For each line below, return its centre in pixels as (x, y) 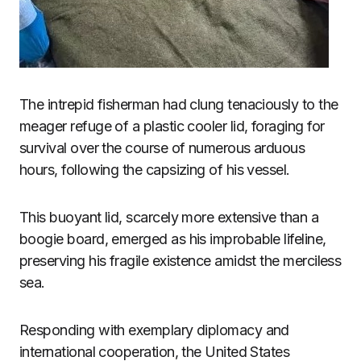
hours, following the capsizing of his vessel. (155, 169)
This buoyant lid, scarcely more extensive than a (169, 217)
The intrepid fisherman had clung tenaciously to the (179, 104)
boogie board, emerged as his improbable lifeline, (173, 239)
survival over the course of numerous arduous (162, 147)
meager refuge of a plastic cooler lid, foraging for (172, 126)
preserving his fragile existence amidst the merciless (180, 260)
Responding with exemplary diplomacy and (154, 330)
